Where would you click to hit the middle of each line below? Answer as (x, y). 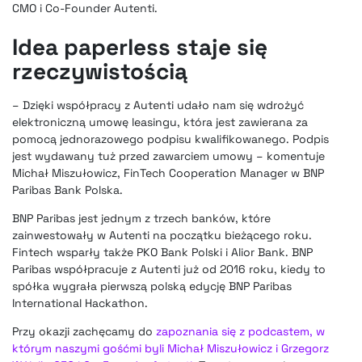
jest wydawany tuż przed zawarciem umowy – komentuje (168, 156)
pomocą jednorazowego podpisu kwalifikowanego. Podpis (170, 139)
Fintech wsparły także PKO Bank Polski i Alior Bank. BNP (162, 253)
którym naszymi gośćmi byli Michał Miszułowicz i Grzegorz (170, 349)
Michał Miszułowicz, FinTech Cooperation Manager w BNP (168, 173)
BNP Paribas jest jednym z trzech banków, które (141, 219)
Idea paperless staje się (140, 47)
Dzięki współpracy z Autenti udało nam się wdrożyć (163, 105)
